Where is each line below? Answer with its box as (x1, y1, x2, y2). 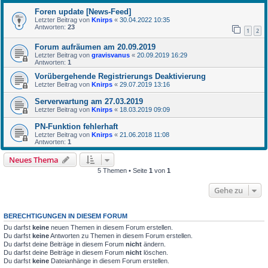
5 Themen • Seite (98, 167, 149, 175)
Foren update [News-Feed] (35, 7, 131, 17)
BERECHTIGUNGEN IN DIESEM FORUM (4, 212, 127, 220)
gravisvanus (92, 51, 130, 59)
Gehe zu (214, 185, 243, 196)
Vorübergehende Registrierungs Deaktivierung (35, 72, 206, 81)
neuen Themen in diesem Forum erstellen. (49, 224, 173, 232)
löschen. (142, 249, 168, 257)
